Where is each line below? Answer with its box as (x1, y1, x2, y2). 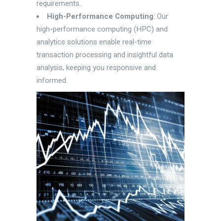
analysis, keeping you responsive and (37, 62, 156, 74)
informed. (37, 75, 68, 86)
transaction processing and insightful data (37, 49, 173, 61)
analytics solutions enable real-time (37, 37, 151, 48)
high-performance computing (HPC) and (37, 24, 168, 35)
